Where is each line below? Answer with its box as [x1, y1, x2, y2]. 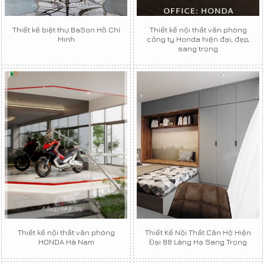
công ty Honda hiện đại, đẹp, [146, 34, 250, 44]
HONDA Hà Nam [38, 236, 94, 246]
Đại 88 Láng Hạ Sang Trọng [149, 236, 247, 246]
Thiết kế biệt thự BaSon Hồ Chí [12, 24, 120, 34]
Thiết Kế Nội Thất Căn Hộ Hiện [145, 227, 251, 237]
